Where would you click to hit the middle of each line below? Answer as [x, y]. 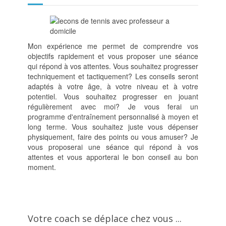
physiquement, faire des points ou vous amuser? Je [113, 137]
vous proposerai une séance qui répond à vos [113, 147]
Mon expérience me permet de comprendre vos [113, 46]
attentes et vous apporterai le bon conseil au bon [113, 157]
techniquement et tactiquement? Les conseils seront [113, 76]
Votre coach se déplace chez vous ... [105, 219]
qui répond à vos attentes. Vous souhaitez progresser [113, 66]
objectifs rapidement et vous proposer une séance [113, 56]
